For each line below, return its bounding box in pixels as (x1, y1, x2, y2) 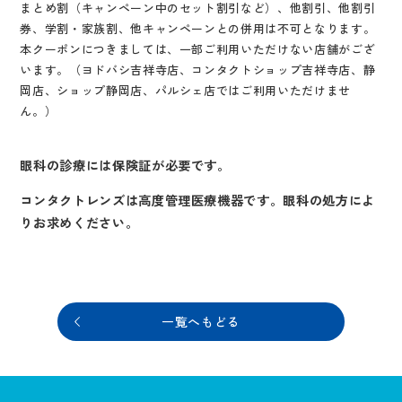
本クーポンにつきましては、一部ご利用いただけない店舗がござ (20, 40, 376, 58)
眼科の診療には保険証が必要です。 (20, 155, 231, 175)
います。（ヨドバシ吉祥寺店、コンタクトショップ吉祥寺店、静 (20, 61, 376, 79)
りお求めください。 (20, 213, 139, 232)
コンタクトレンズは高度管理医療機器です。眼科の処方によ (20, 190, 375, 210)
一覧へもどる (162, 312, 240, 331)
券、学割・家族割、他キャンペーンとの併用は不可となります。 (20, 20, 376, 38)
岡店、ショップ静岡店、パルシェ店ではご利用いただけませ (20, 82, 351, 100)
